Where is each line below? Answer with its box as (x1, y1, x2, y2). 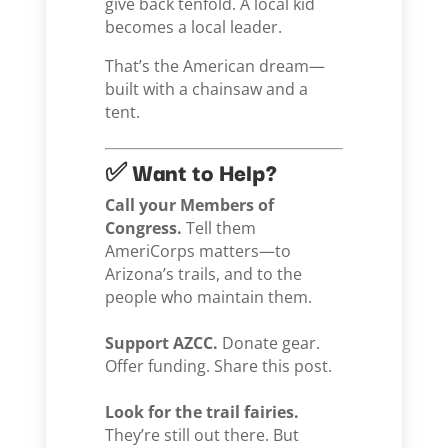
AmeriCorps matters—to (105, 240, 292, 262)
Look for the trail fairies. (105, 401, 300, 423)
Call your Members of (105, 194, 275, 216)
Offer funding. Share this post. (105, 355, 333, 377)
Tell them (182, 217, 257, 239)
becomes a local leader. (105, 16, 283, 38)
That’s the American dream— (105, 55, 326, 77)
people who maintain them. (105, 286, 313, 308)
